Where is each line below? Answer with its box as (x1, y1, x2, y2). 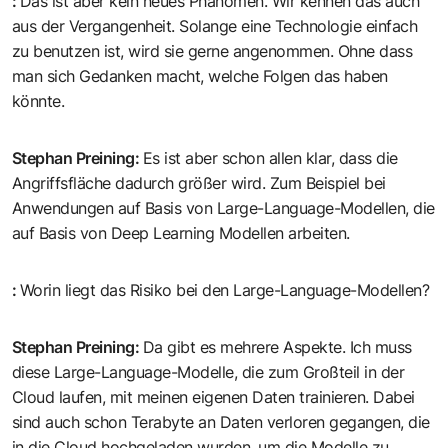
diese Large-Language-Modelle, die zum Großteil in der (12, 362, 405, 383)
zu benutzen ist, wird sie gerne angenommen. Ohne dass (12, 41, 413, 62)
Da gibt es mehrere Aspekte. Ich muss (143, 337, 412, 358)
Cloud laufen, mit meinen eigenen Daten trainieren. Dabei (12, 387, 415, 408)
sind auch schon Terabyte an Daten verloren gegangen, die (12, 412, 430, 433)
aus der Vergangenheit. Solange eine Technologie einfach (12, 16, 418, 37)
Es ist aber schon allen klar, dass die (143, 148, 398, 169)
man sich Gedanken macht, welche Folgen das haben (12, 66, 388, 87)
